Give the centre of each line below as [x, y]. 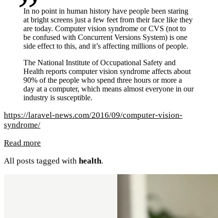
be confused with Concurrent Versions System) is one [105, 37]
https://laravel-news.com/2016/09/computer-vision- [93, 115]
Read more [22, 143]
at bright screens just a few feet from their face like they [108, 20]
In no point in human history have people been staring [106, 11]
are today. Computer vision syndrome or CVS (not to [105, 29]
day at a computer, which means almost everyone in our [109, 89]
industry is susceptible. [58, 98]
